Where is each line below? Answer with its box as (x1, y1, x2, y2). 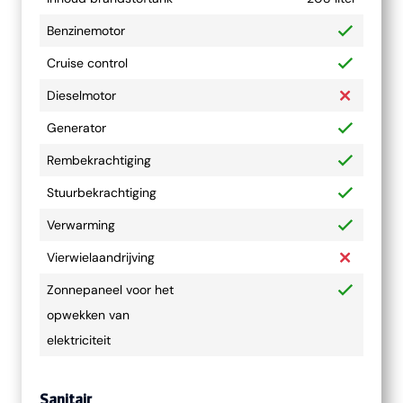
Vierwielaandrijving (47, 249, 155, 265)
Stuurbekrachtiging (47, 184, 157, 201)
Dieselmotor (47, 87, 116, 103)
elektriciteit (47, 332, 111, 348)
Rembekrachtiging (47, 152, 151, 168)
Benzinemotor (47, 22, 125, 39)
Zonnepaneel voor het (47, 282, 174, 298)
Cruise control (47, 55, 128, 71)
